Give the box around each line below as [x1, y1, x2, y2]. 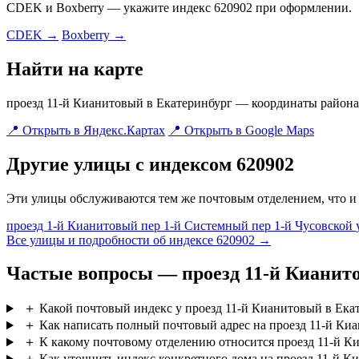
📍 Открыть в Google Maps [168, 123, 314, 137]
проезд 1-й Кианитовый [6, 218, 141, 232]
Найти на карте [6, 58, 143, 79]
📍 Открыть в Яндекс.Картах [6, 123, 165, 137]
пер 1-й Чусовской [252, 218, 356, 232]
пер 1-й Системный [141, 218, 252, 232]
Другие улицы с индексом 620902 [6, 153, 294, 175]
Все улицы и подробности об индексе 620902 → [6, 232, 271, 247]
